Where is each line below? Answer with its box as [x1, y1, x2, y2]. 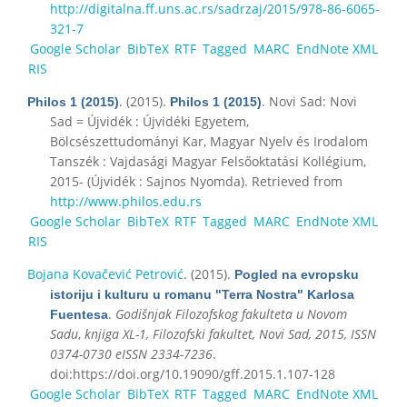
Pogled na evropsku [234, 266, 359, 282]
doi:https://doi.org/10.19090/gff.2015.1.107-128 [50, 364, 335, 382]
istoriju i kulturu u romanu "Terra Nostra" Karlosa [50, 286, 354, 302]
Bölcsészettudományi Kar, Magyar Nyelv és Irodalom [50, 132, 368, 150]
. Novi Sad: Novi [262, 92, 357, 110]
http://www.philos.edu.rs [50, 192, 202, 210]
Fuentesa [50, 306, 108, 322]
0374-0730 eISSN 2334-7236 [50, 344, 213, 362]
